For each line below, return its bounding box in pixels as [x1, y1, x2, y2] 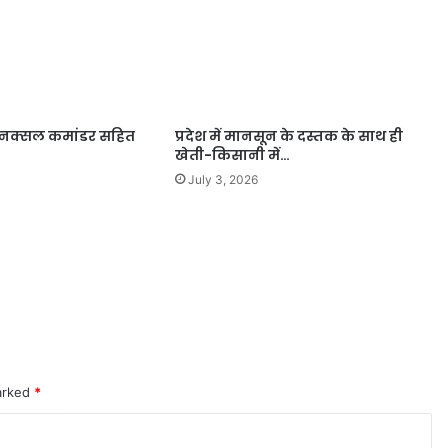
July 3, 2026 [187, 171, 258, 187]
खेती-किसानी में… [174, 144, 290, 165]
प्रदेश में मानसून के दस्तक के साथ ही [174, 125, 403, 146]
